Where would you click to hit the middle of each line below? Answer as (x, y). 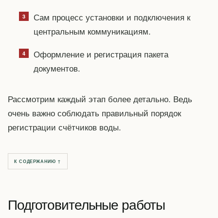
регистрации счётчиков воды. (64, 127)
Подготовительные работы (87, 204)
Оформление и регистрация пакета (101, 54)
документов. (57, 68)
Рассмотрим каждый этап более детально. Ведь (100, 98)
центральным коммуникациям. (92, 31)
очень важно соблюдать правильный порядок (94, 112)
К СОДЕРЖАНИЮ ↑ (38, 162)
